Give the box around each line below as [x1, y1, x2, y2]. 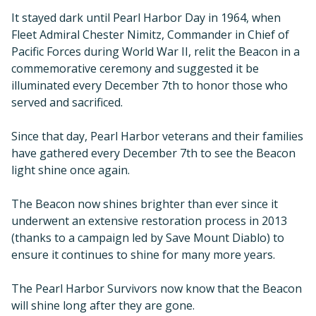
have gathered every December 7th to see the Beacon [11, 145, 296, 161]
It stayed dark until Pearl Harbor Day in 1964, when [11, 9, 281, 25]
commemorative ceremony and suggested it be [11, 60, 259, 76]
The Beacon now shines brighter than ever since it [11, 195, 278, 212]
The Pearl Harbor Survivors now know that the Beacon [11, 280, 302, 296]
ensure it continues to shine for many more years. [11, 246, 275, 262]
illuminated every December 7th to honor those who [11, 77, 288, 93]
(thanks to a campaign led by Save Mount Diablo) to [11, 229, 284, 245]
